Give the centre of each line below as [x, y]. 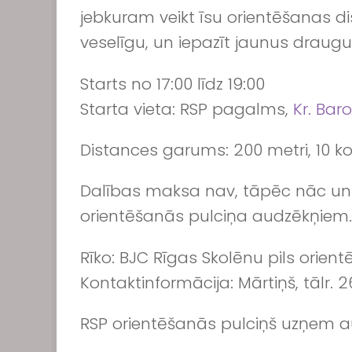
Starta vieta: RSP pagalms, [187, 109]
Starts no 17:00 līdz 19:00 [172, 84]
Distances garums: [154, 150]
